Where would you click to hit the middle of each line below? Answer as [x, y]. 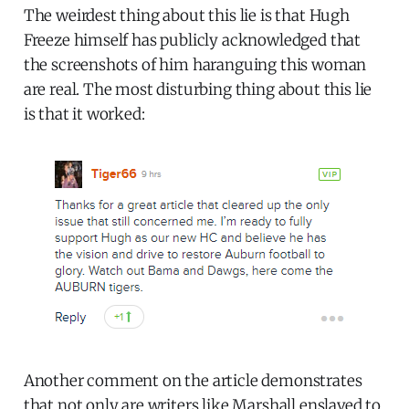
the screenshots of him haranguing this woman [195, 64]
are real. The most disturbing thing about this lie [198, 89]
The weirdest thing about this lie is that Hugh [186, 15]
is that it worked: [84, 114]
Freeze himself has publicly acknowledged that [192, 40]
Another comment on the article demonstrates [193, 380]
